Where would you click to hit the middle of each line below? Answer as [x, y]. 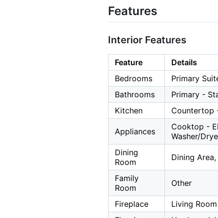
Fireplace [132, 204]
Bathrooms [135, 95]
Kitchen [129, 111]
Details [184, 63]
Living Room [194, 204]
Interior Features [147, 40]
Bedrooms [134, 79]
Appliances [135, 132]
